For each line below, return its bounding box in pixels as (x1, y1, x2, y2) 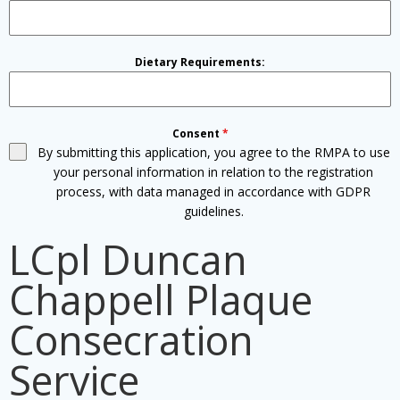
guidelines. (183, 202, 244, 220)
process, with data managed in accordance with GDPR (56, 182, 371, 200)
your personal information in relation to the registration (54, 162, 373, 180)
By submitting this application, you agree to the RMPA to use (37, 143, 390, 161)
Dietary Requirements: (135, 54, 265, 70)
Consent (171, 125, 222, 141)
